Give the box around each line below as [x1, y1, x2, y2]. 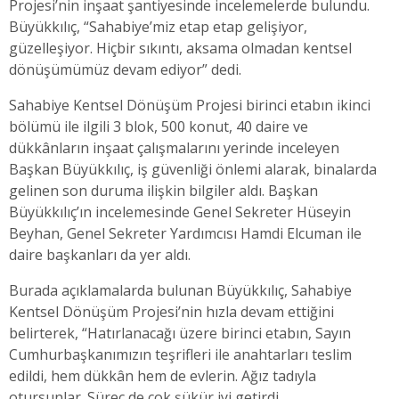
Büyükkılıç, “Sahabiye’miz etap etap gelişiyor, [9, 17, 307, 37]
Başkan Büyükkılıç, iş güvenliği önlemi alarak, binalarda [9, 159, 377, 180]
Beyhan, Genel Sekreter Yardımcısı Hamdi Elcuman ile [9, 224, 362, 244]
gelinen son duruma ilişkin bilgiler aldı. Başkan [9, 181, 318, 201]
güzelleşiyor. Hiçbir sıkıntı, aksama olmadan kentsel [9, 38, 352, 59]
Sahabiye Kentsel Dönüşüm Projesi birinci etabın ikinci [9, 95, 370, 116]
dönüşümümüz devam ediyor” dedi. [9, 60, 241, 80]
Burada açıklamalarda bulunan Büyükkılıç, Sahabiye [9, 281, 352, 301]
